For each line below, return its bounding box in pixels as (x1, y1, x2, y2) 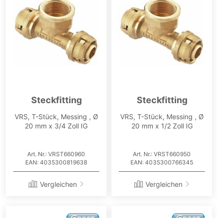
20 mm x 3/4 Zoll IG (25, 121, 88, 130)
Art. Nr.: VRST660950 (133, 150, 191, 158)
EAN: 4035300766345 (130, 158, 193, 166)
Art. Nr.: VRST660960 (27, 150, 85, 158)
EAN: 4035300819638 (25, 158, 87, 166)
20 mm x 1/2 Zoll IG (131, 121, 193, 130)
